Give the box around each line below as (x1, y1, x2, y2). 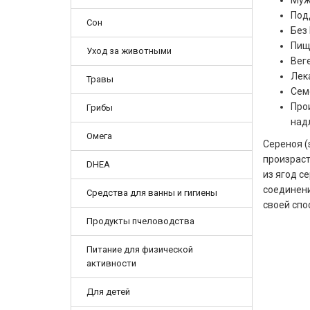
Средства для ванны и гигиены (86, 188, 217, 198)
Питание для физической (86, 244, 193, 255)
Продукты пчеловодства (86, 216, 194, 226)
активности (86, 258, 136, 268)
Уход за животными (86, 46, 172, 56)
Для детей (86, 286, 130, 297)
